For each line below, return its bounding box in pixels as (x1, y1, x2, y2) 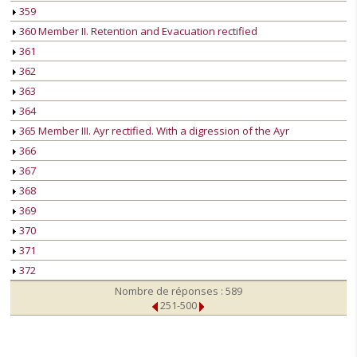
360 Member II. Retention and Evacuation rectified (17, 24, 257, 39)
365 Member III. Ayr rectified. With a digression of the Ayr (17, 124, 289, 139)
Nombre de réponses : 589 (115, 284, 242, 299)
